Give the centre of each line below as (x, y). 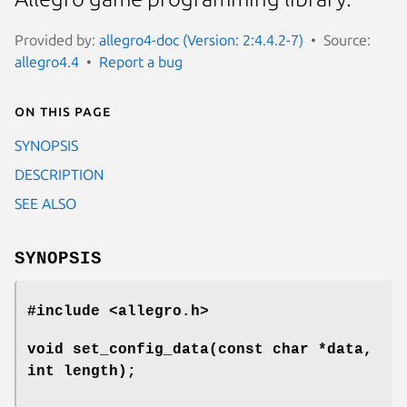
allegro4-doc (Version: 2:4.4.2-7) (201, 40)
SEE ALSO (45, 203)
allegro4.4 (47, 61)
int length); (82, 371)
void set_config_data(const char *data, (200, 349)
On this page (63, 110)
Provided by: (57, 40)
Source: (347, 40)
